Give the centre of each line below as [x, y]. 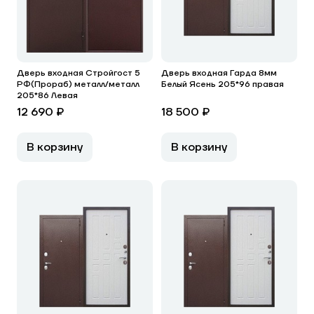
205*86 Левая [47, 96]
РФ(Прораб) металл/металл [78, 84]
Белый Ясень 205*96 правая [223, 84]
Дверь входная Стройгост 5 [78, 73]
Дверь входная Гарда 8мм [219, 73]
